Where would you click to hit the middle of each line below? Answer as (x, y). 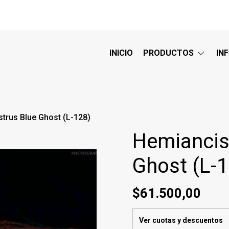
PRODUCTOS (169, 53)
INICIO (121, 53)
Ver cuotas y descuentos (181, 220)
